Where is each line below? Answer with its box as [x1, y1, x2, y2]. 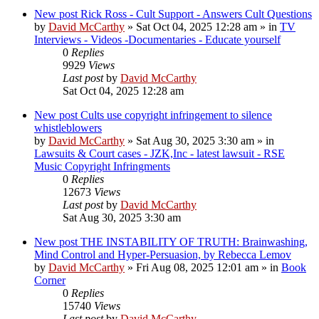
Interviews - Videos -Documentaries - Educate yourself [34, 33, 281, 46]
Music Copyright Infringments [34, 159, 170, 172]
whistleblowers [34, 121, 102, 134]
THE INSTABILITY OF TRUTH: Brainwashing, [80, 235, 308, 248]
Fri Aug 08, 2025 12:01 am [136, 261, 258, 273]
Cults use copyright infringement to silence [80, 108, 272, 121]
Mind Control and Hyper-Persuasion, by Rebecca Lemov [34, 248, 291, 261]
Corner [34, 273, 66, 286]
